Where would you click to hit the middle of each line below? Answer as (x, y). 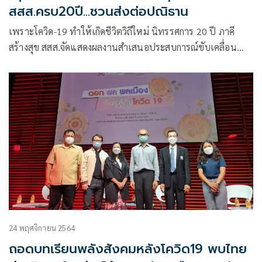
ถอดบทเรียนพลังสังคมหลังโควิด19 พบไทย (128, 249)
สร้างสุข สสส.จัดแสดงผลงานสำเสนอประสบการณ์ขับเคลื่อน (123, 47)
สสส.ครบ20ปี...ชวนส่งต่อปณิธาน (99, 11)
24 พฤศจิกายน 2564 (42, 227)
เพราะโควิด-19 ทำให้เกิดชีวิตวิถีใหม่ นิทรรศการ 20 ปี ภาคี (122, 31)
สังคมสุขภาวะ (35, 63)
